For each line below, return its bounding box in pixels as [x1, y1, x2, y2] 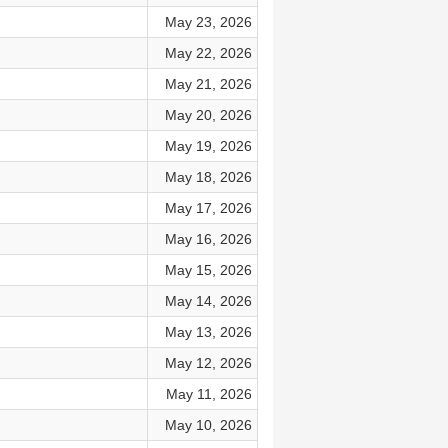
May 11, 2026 [165, 386, 252, 402]
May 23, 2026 [164, 14, 252, 30]
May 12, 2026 [164, 355, 252, 371]
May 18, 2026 [164, 169, 252, 185]
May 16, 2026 [164, 231, 252, 247]
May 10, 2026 [164, 417, 252, 433]
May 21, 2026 [164, 76, 252, 92]
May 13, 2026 [164, 324, 252, 340]
